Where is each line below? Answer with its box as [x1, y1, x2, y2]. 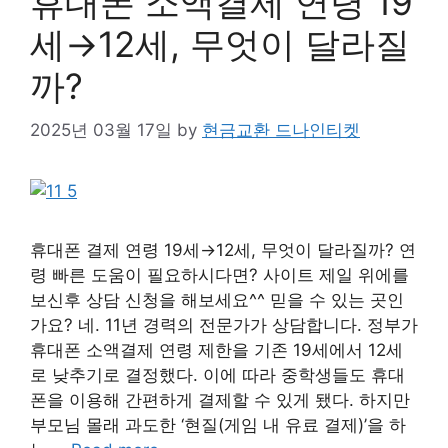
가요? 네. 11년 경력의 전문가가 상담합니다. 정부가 [30, 315, 418, 336]
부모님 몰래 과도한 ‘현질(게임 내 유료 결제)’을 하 [30, 415, 406, 436]
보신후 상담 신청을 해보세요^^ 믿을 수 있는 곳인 [30, 290, 404, 311]
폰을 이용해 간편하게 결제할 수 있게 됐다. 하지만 [30, 390, 410, 411]
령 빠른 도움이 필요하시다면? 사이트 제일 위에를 [30, 265, 409, 286]
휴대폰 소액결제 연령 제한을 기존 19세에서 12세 [30, 340, 403, 361]
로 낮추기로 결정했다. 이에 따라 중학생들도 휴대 [30, 365, 405, 386]
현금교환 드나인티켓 [202, 120, 360, 141]
